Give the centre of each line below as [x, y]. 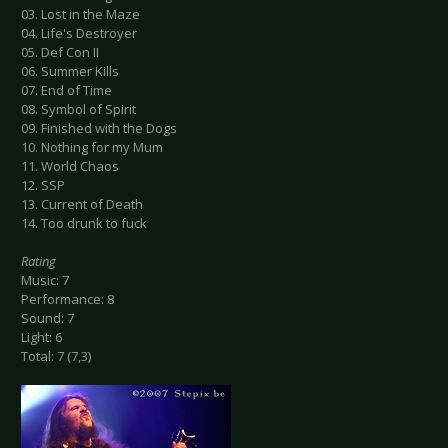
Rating [38, 260]
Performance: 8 [67, 298]
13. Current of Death [82, 203]
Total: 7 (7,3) [56, 355]
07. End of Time [66, 89]
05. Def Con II [60, 51]
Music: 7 [45, 279]
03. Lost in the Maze [80, 13]
